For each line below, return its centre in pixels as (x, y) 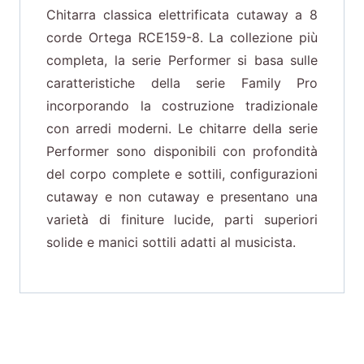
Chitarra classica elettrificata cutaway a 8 (182, 15)
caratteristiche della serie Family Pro (182, 83)
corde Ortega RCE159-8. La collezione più (182, 38)
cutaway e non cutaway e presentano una (182, 197)
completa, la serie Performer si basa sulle (182, 61)
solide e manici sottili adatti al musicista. (171, 243)
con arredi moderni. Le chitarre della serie (182, 129)
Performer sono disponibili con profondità (182, 152)
